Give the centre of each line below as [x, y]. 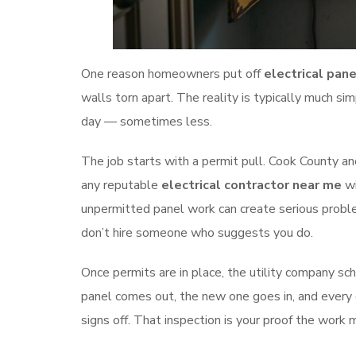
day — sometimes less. [147, 122]
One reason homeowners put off [172, 74]
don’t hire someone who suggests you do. [197, 233]
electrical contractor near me [252, 186]
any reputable [121, 186]
